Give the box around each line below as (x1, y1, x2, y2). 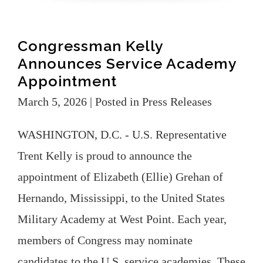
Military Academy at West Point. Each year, (18, 212, 227, 225)
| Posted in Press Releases (90, 95, 212, 108)
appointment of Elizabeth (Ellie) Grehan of (18, 170, 223, 183)
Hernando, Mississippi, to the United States (18, 191, 225, 204)
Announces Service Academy (18, 54, 237, 72)
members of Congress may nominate (18, 233, 193, 247)
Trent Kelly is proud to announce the (18, 149, 192, 162)
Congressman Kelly (18, 36, 163, 55)
